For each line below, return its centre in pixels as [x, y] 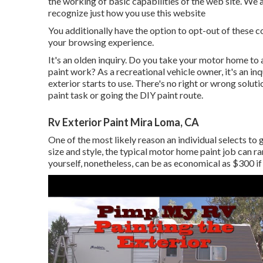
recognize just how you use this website [127, 13]
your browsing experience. [101, 42]
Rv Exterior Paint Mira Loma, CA [124, 122]
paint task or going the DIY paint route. [126, 95]
